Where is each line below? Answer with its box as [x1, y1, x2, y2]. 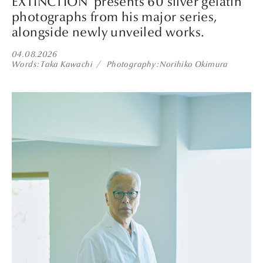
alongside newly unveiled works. [12, 24, 205, 40]
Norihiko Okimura [160, 59, 228, 70]
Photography [106, 59, 156, 70]
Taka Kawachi [41, 59, 93, 70]
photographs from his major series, [12, 9, 218, 25]
